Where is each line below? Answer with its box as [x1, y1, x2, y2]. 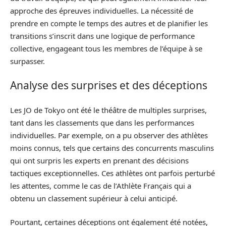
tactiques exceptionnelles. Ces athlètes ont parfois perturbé [10, 167, 215, 178]
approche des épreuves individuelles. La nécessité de [10, 5, 193, 16]
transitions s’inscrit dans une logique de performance [10, 30, 195, 41]
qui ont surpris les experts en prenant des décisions [10, 155, 189, 165]
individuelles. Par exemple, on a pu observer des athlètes [10, 130, 208, 140]
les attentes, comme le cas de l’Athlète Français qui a [10, 180, 191, 191]
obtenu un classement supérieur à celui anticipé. [10, 193, 178, 203]
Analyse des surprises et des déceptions [10, 78, 207, 92]
